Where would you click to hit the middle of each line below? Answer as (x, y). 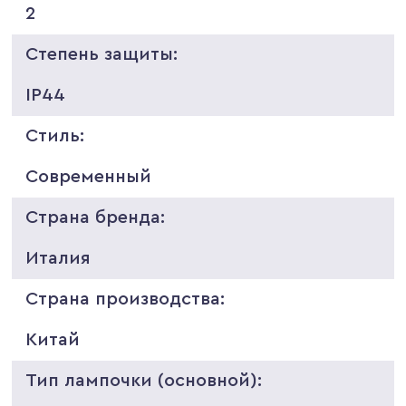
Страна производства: (126, 299)
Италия (58, 258)
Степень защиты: (102, 54)
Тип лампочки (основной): (144, 380)
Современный (89, 176)
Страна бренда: (96, 217)
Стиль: (55, 135)
